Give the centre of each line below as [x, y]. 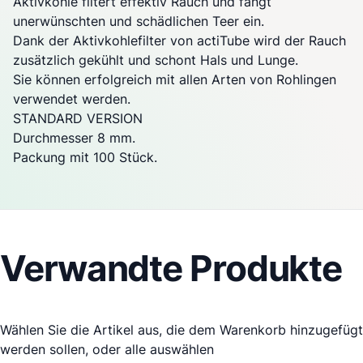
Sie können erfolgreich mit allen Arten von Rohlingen [175, 80]
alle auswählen [169, 350]
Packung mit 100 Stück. [85, 158]
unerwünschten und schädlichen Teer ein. [139, 21]
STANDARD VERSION [78, 119]
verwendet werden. [72, 99]
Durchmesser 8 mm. [74, 138]
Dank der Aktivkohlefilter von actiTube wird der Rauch [179, 41]
